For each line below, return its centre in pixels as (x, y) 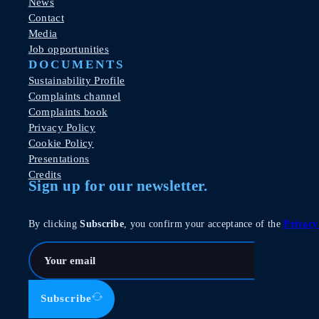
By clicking (54, 224)
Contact (46, 17)
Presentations (59, 158)
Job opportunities (68, 49)
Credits (45, 174)
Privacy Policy (62, 127)
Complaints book (68, 111)
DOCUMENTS (76, 64)
